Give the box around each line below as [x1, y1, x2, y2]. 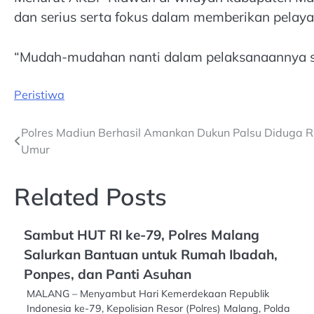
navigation [13, 151, 98, 172]
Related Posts [14, 182, 167, 212]
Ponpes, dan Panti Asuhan [24, 266, 191, 283]
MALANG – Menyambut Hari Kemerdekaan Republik [27, 287, 269, 301]
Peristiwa [14, 88, 64, 102]
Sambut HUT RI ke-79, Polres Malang [24, 226, 259, 244]
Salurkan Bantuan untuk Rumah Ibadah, [24, 246, 278, 264]
